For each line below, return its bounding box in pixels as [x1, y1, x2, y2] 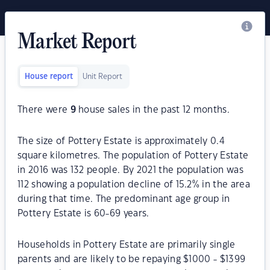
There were [17, 105, 71, 115]
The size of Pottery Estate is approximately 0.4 [17, 137, 225, 146]
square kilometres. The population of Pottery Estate [17, 151, 249, 160]
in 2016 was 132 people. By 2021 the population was [17, 166, 244, 175]
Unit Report [83, 73, 122, 80]
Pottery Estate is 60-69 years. [17, 209, 149, 218]
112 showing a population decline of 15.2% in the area [17, 180, 250, 189]
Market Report [17, 31, 137, 54]
